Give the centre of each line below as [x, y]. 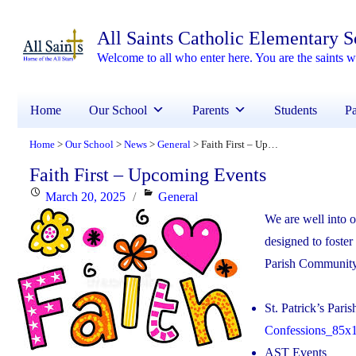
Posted [45, 196]
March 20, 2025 [85, 197]
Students [296, 110]
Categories [168, 196]
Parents [211, 110]
